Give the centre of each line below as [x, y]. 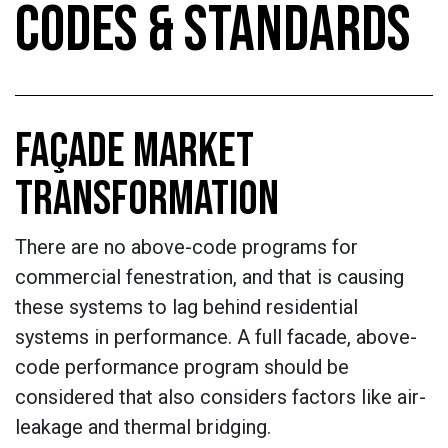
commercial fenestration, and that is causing [209, 277]
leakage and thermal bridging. [143, 427]
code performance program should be [182, 367]
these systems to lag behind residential [186, 307]
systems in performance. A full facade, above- [216, 337]
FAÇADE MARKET [134, 151]
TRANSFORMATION [147, 199]
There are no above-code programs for [186, 247]
